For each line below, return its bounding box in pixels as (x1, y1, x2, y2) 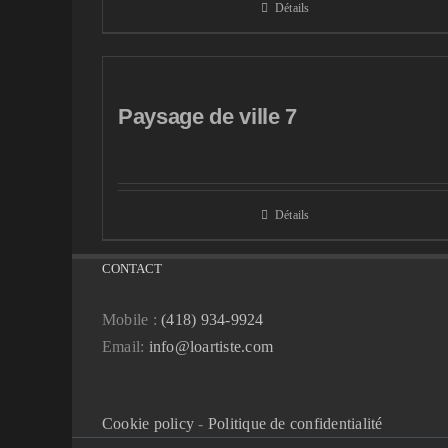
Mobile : (102, 311, 162, 328)
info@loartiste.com (148, 338, 274, 355)
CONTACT (102, 261, 162, 276)
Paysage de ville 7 (118, 104, 298, 129)
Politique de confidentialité (207, 415, 383, 432)
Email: (102, 338, 149, 355)
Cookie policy (102, 415, 195, 432)
